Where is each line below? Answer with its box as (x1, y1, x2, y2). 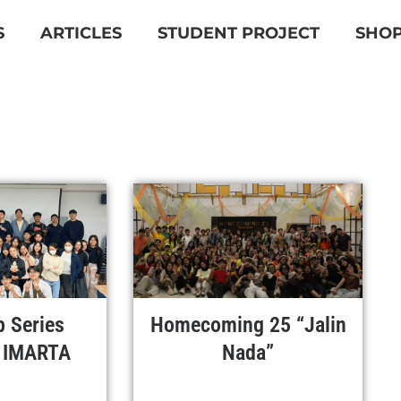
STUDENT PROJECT (158, 23, 320, 43)
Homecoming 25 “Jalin (149, 311, 346, 337)
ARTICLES (40, 23, 122, 43)
